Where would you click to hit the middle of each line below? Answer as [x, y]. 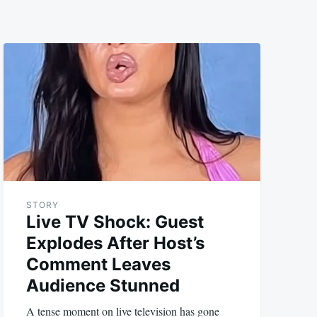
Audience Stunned [103, 285]
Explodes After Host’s [116, 243]
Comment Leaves [99, 264]
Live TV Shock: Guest [115, 221]
